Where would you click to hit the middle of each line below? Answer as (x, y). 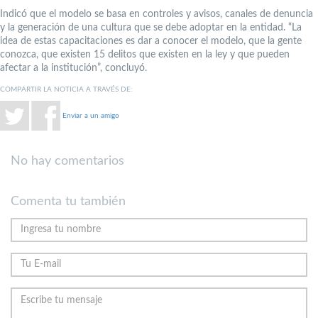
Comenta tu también (68, 201)
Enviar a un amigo (91, 115)
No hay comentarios (67, 161)
